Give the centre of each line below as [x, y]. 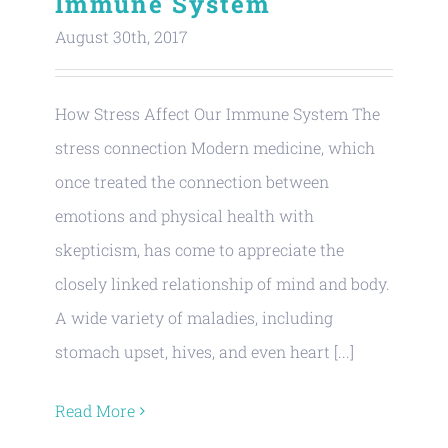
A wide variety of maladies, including [194, 318]
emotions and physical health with [184, 216]
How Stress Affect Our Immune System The [217, 114]
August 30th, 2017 [121, 37]
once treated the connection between [192, 182]
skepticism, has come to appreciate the [199, 250]
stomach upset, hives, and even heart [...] [204, 352]
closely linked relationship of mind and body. [222, 284]
